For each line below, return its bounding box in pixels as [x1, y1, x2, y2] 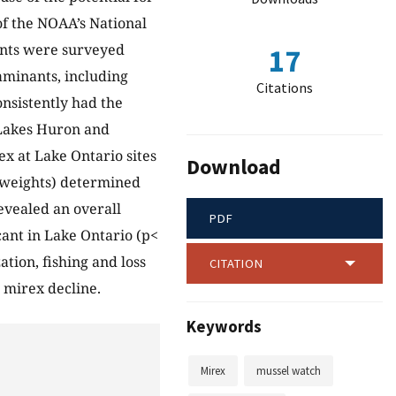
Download [187, 153, 281, 181]
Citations [256, 79, 313, 96]
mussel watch [256, 363, 321, 379]
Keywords [187, 316, 262, 338]
